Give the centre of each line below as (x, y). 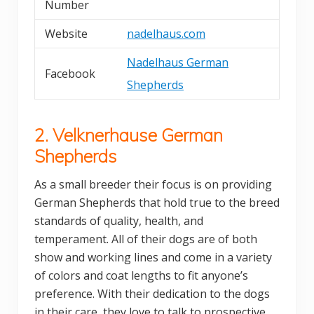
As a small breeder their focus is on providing (153, 185)
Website (66, 34)
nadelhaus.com (166, 34)
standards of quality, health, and (119, 221)
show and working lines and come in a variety (153, 258)
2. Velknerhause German (129, 135)
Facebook (70, 74)
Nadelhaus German (178, 63)
